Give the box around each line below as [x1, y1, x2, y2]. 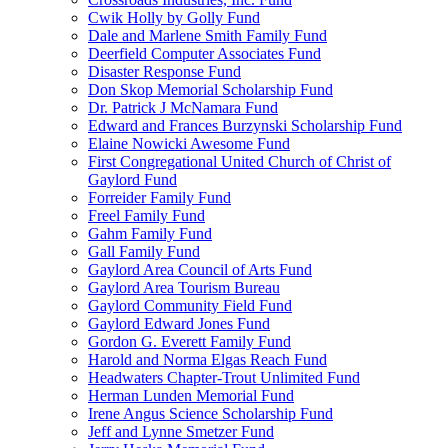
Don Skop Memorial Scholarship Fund [88, 81, 333, 98]
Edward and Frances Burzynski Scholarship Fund [88, 117, 402, 134]
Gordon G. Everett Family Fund [88, 333, 291, 350]
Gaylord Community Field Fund [88, 297, 292, 314]
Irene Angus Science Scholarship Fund [88, 405, 333, 422]
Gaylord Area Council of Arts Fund [88, 261, 312, 278]
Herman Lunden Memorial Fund [88, 387, 294, 404]
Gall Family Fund [88, 243, 200, 260]
